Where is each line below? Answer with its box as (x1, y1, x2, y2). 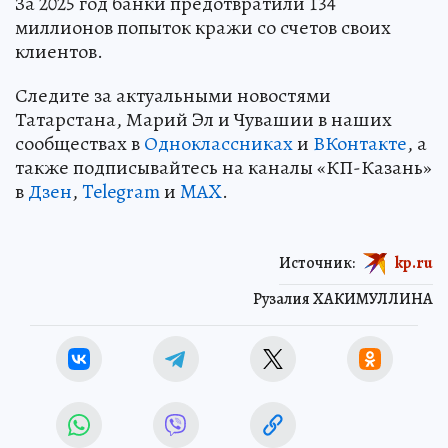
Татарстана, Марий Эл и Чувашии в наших (15, 106, 392, 134)
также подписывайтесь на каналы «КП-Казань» (15, 154, 432, 182)
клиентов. (15, 38, 103, 66)
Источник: (279, 251, 355, 274)
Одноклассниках (144, 130, 293, 158)
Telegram (82, 178, 160, 206)
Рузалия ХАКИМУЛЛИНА (253, 288, 433, 311)
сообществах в (15, 130, 144, 158)
